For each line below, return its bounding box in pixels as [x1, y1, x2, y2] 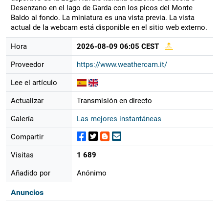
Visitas [10, 150, 34, 159]
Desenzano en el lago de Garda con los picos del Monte [10, 3, 193, 12]
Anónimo [76, 168, 107, 177]
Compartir [10, 132, 44, 141]
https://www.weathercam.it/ [76, 60, 167, 69]
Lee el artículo [10, 78, 57, 87]
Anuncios [10, 187, 44, 197]
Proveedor [10, 60, 44, 69]
